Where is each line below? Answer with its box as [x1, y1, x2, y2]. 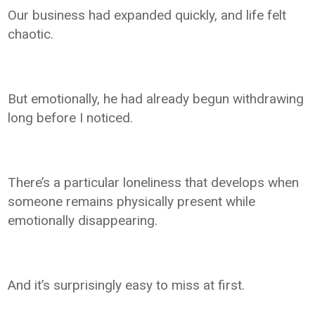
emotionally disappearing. [8, 212, 158, 229]
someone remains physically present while [8, 193, 256, 210]
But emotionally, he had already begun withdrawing [8, 90, 304, 107]
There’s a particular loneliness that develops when [8, 174, 300, 191]
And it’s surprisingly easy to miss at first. [8, 276, 245, 293]
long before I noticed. [8, 109, 134, 126]
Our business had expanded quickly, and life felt [8, 6, 287, 23]
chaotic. [8, 25, 54, 42]
